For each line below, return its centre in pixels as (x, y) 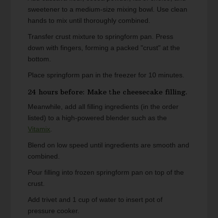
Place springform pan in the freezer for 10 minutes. (106, 75)
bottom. (40, 59)
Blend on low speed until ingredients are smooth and (109, 145)
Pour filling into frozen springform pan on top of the (106, 173)
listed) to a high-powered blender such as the (98, 118)
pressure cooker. (54, 211)
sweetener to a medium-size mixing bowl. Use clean (108, 9)
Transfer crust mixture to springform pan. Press (101, 37)
